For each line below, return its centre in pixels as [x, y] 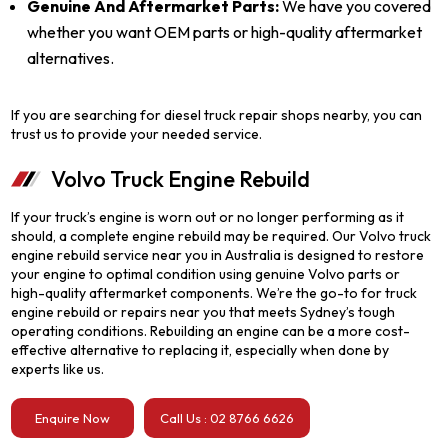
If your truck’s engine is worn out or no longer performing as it [208, 217]
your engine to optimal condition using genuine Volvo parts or [206, 274]
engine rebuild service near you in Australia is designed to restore [218, 255]
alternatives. [71, 58]
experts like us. [58, 369]
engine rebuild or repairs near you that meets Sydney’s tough [203, 312]
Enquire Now [73, 418]
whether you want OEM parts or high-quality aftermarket [225, 32]
